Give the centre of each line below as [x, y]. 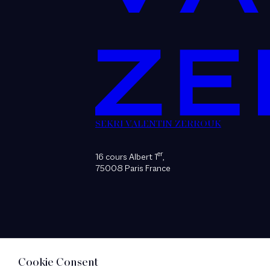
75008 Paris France [133, 169]
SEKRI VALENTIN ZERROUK [158, 124]
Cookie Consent [58, 263]
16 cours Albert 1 [126, 157]
